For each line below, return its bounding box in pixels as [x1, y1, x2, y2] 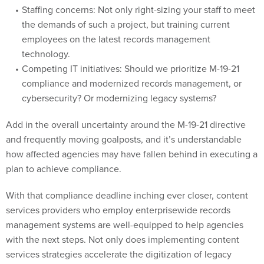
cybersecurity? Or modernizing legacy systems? [21, 78, 219, 92]
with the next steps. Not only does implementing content [6, 220, 239, 233]
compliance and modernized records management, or [21, 64, 242, 77]
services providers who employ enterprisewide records [6, 190, 230, 204]
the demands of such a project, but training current [21, 5, 230, 18]
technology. [21, 34, 70, 48]
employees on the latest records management [21, 19, 210, 33]
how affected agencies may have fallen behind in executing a [6, 134, 258, 148]
